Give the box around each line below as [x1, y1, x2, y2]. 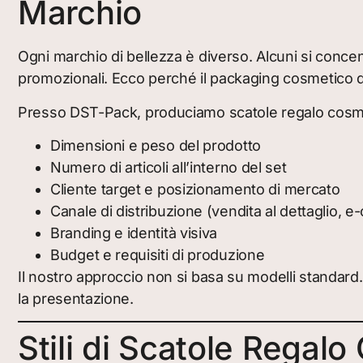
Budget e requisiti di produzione [50, 246, 265, 263]
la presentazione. [18, 289, 134, 307]
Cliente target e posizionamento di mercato [50, 180, 340, 198]
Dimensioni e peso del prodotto [50, 136, 261, 154]
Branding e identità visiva [50, 224, 218, 241]
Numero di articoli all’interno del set [50, 158, 287, 176]
